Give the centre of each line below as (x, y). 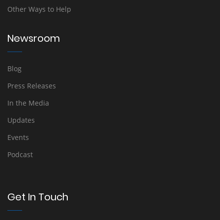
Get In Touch (38, 197)
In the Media (28, 103)
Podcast (20, 154)
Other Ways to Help (39, 9)
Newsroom (34, 38)
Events (18, 137)
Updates (21, 120)
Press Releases (32, 86)
